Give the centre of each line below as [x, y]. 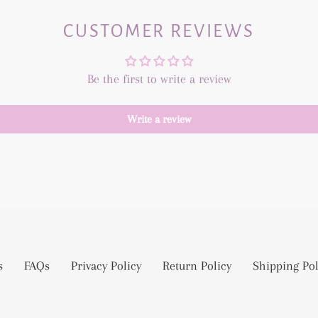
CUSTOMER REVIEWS [159, 31]
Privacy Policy [106, 265]
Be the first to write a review [159, 78]
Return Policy [197, 265]
